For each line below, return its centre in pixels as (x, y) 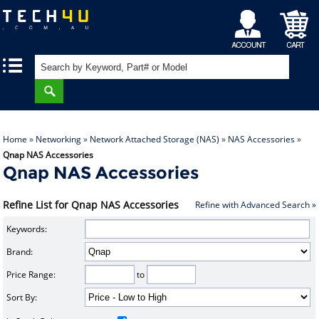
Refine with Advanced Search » (255, 205)
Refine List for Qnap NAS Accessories (91, 205)
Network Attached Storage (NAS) (155, 139)
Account (251, 33)
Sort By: (21, 298)
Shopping (297, 17)
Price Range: (31, 275)
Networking (59, 139)
